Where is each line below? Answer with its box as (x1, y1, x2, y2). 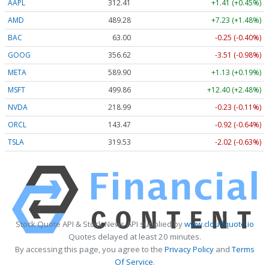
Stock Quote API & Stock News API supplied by (15, 219, 184, 230)
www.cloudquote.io (184, 219, 254, 230)
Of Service (114, 256, 153, 268)
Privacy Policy (164, 244, 214, 255)
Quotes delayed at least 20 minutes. (68, 231, 201, 243)
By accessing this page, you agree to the (14, 244, 165, 255)
